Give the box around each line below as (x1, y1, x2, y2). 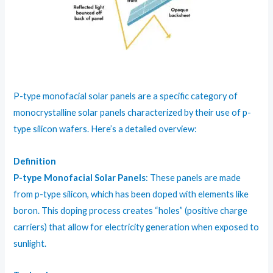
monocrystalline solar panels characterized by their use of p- (13, 107, 252, 118)
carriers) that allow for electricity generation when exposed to (13, 221, 260, 232)
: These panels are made (146, 172, 241, 183)
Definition (13, 155, 57, 166)
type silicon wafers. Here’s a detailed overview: (13, 124, 197, 135)
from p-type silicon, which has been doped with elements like (13, 188, 249, 199)
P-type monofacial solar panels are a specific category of (13, 91, 238, 102)
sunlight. (13, 238, 47, 249)
